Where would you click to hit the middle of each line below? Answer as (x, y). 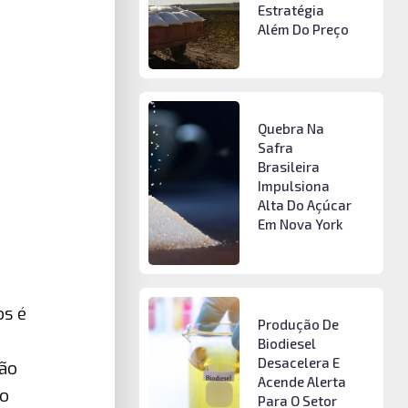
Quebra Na (291, 129)
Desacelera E (298, 362)
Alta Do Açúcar (304, 205)
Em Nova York (300, 224)
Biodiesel (286, 343)
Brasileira (288, 167)
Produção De (298, 324)
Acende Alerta (301, 381)
